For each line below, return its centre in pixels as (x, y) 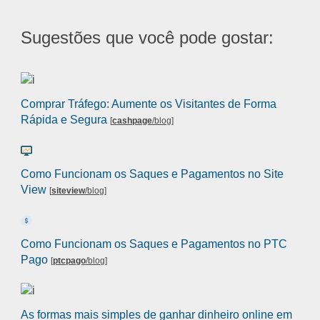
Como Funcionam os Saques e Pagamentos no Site (152, 174)
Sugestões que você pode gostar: (147, 37)
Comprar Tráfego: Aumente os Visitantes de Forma (148, 104)
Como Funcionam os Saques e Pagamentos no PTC (154, 244)
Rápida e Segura (64, 120)
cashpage (132, 121)
